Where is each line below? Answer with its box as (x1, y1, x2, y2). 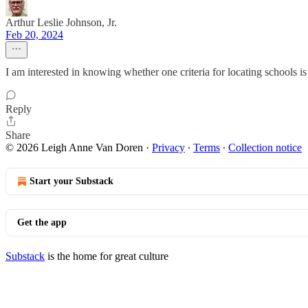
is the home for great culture (45, 250, 168, 262)
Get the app (17, 217, 67, 228)
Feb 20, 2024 (5, 29, 63, 41)
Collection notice (228, 142, 302, 153)
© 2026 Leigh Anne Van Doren (5, 142, 143, 153)
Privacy (152, 142, 185, 153)
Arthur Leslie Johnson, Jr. (5, 16, 117, 28)
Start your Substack (30, 176, 113, 186)
